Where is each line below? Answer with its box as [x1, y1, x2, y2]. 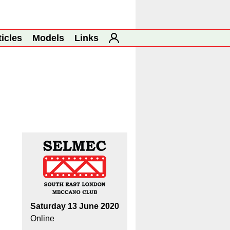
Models [32, 33, 64, 43]
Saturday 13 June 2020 [30, 202, 119, 210]
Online [30, 214, 54, 223]
